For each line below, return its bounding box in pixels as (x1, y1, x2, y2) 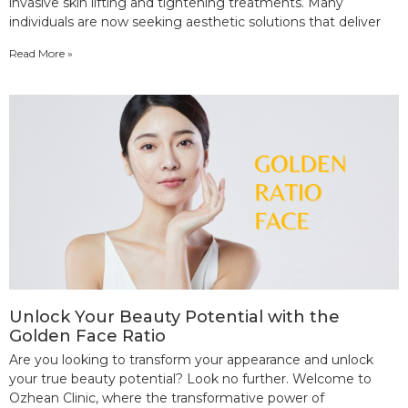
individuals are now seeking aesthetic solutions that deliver (9, 13, 381, 30)
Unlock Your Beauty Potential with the (9, 306, 340, 327)
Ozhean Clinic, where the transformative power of (9, 389, 324, 406)
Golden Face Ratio (9, 325, 166, 346)
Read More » (9, 46, 73, 60)
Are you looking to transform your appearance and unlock (9, 351, 373, 368)
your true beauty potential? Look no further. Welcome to (9, 370, 372, 387)
